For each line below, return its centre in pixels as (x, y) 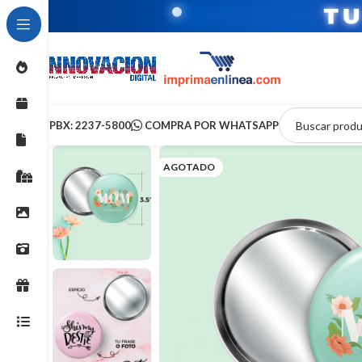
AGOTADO (189, 167)
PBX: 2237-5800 (90, 125)
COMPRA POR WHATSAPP (212, 125)
